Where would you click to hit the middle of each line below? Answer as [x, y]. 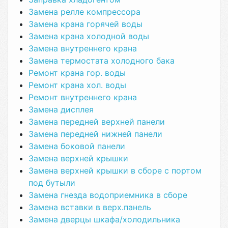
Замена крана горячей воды [85, 24]
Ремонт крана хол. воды [77, 85]
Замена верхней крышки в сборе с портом [115, 170]
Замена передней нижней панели [95, 134]
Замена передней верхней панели [97, 122]
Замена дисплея [61, 109]
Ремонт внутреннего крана [83, 97]
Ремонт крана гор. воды [77, 73]
